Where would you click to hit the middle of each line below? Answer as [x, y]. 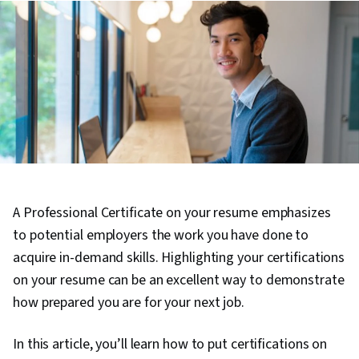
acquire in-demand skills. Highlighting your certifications [179, 258]
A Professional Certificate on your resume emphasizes [172, 213]
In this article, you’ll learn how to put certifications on [170, 345]
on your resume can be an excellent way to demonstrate [179, 280]
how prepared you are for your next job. [130, 303]
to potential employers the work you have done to [161, 236]
